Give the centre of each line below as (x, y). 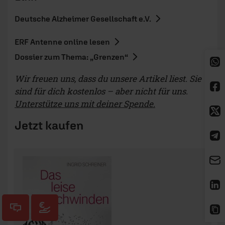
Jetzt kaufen (49, 125)
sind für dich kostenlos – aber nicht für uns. (101, 91)
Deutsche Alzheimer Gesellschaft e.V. (83, 19)
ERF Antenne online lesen (62, 42)
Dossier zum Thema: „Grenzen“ (71, 57)
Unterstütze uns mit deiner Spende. (85, 104)
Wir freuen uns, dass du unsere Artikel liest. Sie (108, 79)
